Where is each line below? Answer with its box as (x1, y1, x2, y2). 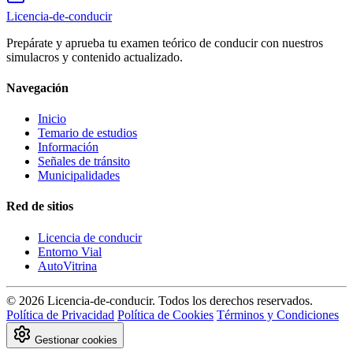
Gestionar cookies (35, 333, 117, 346)
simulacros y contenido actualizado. (6, 50, 183, 64)
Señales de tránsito (38, 154, 130, 169)
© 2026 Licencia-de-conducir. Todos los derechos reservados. (6, 293, 313, 307)
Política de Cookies (117, 307, 214, 321)
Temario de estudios (38, 126, 137, 140)
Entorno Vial (38, 244, 102, 258)
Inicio (38, 112, 66, 126)
